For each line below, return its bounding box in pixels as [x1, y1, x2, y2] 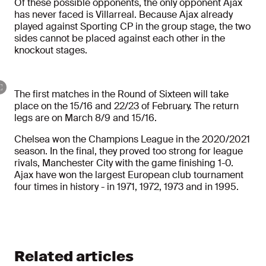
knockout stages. [14, 44, 87, 57]
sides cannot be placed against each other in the [14, 32, 225, 45]
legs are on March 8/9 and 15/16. [14, 112, 157, 125]
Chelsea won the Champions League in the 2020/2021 [14, 133, 250, 146]
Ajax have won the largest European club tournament [14, 169, 243, 182]
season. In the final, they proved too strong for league [14, 145, 243, 158]
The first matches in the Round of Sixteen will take [14, 88, 229, 101]
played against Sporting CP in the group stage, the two [14, 20, 251, 33]
